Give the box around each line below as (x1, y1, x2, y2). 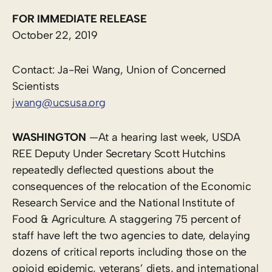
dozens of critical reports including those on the (12, 245, 247, 259)
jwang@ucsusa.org (12, 95, 106, 109)
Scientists (12, 79, 59, 93)
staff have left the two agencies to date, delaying (12, 228, 250, 242)
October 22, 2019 (12, 28, 98, 42)
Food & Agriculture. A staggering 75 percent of (12, 212, 241, 226)
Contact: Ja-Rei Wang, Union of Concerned (12, 63, 226, 76)
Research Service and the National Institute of (12, 195, 235, 209)
